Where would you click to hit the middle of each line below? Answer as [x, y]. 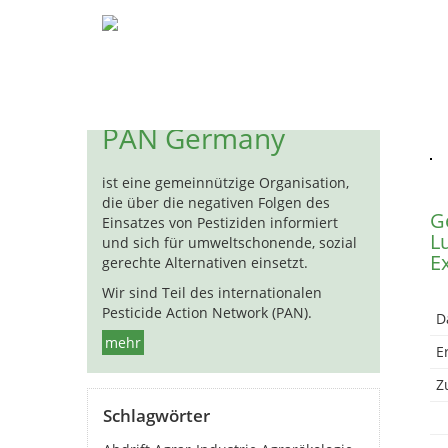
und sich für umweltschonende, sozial [229, 242]
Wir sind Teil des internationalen [212, 292]
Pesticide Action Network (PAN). [207, 312]
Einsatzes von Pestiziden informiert [220, 222]
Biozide [303, 28]
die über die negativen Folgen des [216, 202]
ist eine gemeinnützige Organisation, [225, 182]
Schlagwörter [156, 415]
